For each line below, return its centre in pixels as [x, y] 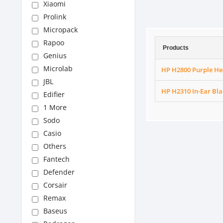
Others [55, 146]
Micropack [60, 30]
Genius [55, 56]
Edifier [54, 94]
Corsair [55, 185]
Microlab [58, 68]
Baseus [55, 211]
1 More [55, 107]
